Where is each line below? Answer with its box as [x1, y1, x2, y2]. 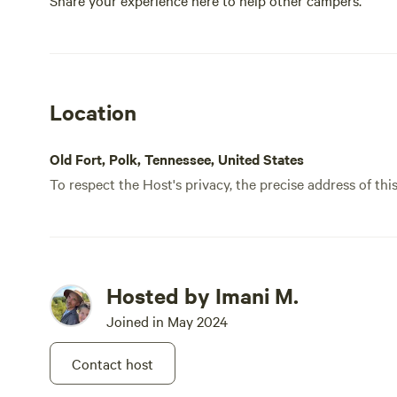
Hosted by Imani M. [106, 281, 299, 309]
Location [50, 97, 136, 126]
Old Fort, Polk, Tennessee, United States [50, 149, 304, 168]
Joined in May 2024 [106, 311, 228, 331]
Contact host [72, 354, 153, 373]
